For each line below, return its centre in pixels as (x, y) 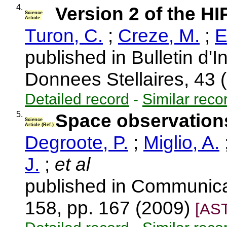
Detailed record (77, 99)
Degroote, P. (77, 142)
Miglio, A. (181, 142)
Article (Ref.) (40, 125)
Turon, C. (64, 35)
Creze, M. (159, 35)
